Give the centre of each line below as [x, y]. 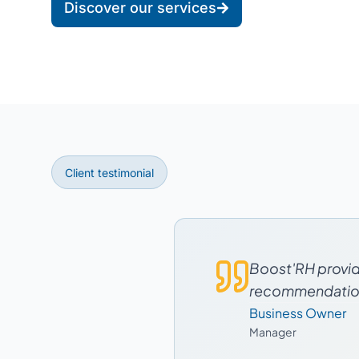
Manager [273, 332]
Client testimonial [109, 173]
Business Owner [298, 313]
